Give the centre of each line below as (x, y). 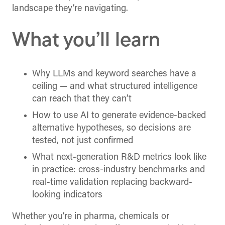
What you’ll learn (86, 41)
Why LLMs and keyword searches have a (114, 74)
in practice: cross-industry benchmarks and (119, 170)
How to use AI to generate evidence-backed (119, 116)
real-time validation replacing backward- (112, 183)
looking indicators (67, 195)
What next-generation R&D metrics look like (119, 158)
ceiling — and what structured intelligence (115, 87)
